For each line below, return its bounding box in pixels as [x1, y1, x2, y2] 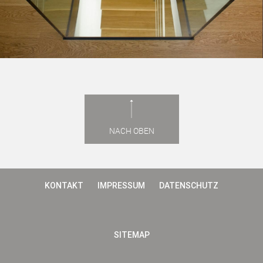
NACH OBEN [109, 125, 154, 137]
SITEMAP [113, 230, 150, 241]
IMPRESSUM [97, 180, 145, 191]
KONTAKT [45, 180, 83, 191]
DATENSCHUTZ [159, 180, 218, 191]
